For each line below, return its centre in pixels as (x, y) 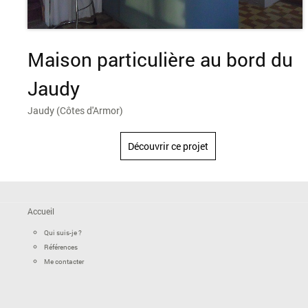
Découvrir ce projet (168, 146)
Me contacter (64, 261)
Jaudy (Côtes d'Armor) (75, 110)
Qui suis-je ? (63, 232)
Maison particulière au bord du (160, 59)
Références (61, 247)
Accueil (41, 211)
